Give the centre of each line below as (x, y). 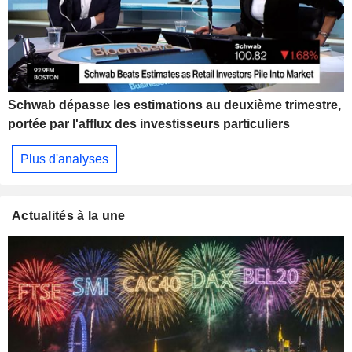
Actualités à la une (69, 216)
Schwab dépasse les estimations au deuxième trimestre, (174, 105)
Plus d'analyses (64, 159)
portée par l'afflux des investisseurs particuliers (149, 124)
